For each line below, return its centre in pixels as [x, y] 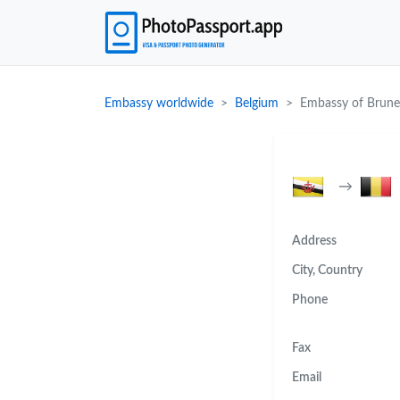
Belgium [257, 103]
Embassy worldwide [159, 103]
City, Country [327, 270]
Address [314, 241]
